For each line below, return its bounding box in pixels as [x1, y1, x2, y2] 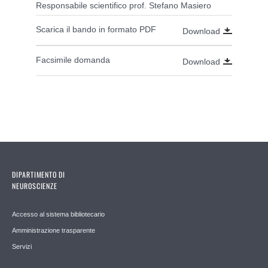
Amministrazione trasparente [12, 227, 95, 234]
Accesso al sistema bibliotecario [12, 211, 105, 218]
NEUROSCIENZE [12, 181, 57, 191]
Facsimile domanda [36, 55, 110, 65]
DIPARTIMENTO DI [12, 169, 66, 180]
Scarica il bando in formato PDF [36, 25, 156, 35]
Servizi [12, 243, 32, 251]
